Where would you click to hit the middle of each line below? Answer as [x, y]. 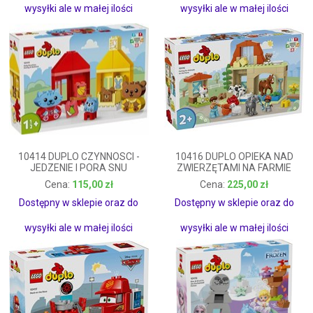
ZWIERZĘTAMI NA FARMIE [234, 168]
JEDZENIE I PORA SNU [79, 168]
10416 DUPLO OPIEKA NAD [234, 156]
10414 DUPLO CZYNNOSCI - [79, 156]
